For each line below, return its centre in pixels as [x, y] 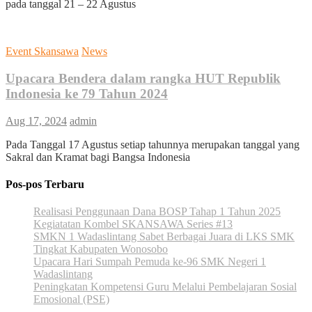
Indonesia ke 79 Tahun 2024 [87, 93]
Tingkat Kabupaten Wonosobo [101, 249]
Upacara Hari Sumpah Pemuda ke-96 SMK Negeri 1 [150, 262]
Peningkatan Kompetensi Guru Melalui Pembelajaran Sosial [165, 287]
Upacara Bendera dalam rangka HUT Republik [143, 78]
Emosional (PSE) [71, 299]
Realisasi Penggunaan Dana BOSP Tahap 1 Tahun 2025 [157, 212]
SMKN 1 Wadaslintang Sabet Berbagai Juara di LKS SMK [164, 237]
